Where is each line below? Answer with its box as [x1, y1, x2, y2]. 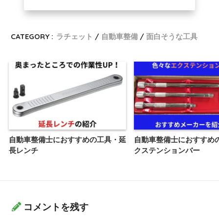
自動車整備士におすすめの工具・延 [9, 135, 126, 144]
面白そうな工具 [146, 32, 198, 42]
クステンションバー [134, 146, 200, 154]
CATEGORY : [11, 32, 54, 42]
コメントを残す [23, 201, 88, 212]
